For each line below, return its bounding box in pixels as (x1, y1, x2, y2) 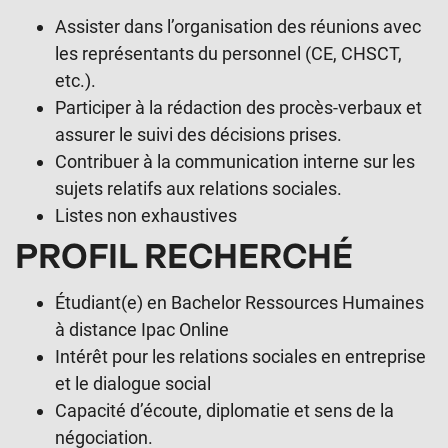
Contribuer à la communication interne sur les (55, 151, 415, 173)
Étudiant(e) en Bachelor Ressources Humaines (55, 292, 424, 314)
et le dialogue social (55, 373, 211, 395)
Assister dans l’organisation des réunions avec (55, 16, 421, 38)
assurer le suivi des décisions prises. (55, 124, 342, 146)
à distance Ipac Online (55, 319, 229, 341)
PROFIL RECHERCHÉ (15, 235, 353, 276)
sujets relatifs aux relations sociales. (55, 178, 342, 200)
